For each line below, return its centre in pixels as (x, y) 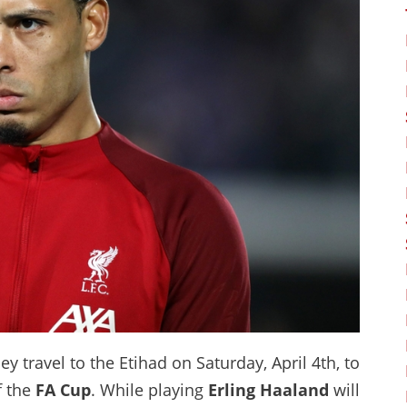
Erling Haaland (268, 390)
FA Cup (63, 390)
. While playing (149, 390)
